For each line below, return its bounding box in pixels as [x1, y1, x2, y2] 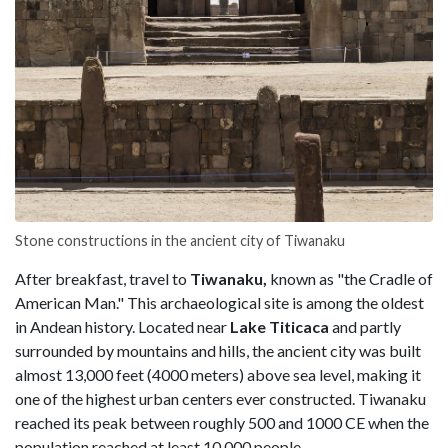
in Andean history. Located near [15, 317, 230, 337]
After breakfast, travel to [15, 269, 190, 289]
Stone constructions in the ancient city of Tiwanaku [15, 232, 345, 250]
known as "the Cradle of [270, 269, 433, 289]
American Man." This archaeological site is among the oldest [15, 293, 424, 313]
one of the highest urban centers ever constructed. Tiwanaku [15, 389, 426, 409]
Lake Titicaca [230, 317, 332, 337]
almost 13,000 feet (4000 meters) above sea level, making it [15, 365, 421, 385]
